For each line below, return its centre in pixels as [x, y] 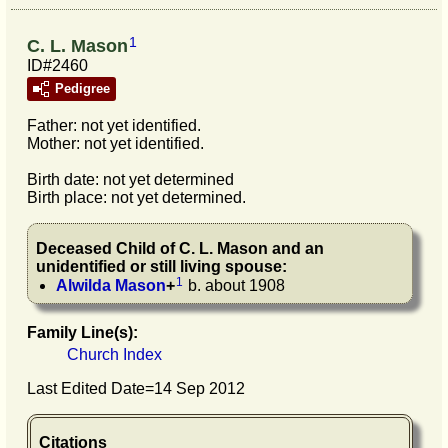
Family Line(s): [82, 333]
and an [296, 249]
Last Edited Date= [90, 389]
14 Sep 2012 [199, 389]
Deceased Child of [107, 249]
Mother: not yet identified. [115, 144]
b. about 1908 [234, 286]
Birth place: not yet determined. [136, 198]
